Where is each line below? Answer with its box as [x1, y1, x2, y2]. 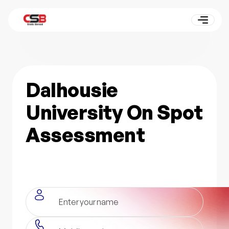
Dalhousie [26, 78, 118, 102]
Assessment [26, 123, 145, 147]
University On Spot [26, 100, 203, 125]
